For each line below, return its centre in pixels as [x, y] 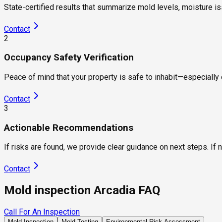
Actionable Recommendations [69, 128]
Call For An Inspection [42, 212]
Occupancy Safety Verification [69, 58]
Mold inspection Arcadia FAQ [82, 191]
